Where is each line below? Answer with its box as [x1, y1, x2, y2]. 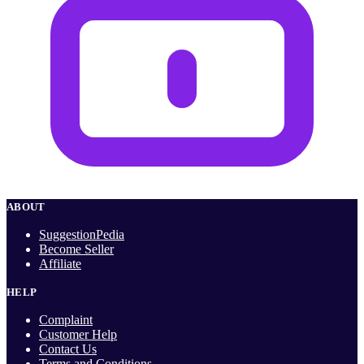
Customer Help [39, 327, 117, 342]
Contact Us [39, 342, 97, 357]
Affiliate [39, 257, 81, 271]
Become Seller [39, 242, 114, 257]
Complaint [39, 313, 93, 327]
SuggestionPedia [39, 227, 124, 242]
